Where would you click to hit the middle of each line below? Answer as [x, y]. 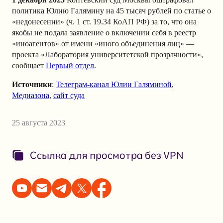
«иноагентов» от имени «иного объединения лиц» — [103, 44]
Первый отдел [70, 66]
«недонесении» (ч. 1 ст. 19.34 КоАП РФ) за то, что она [104, 22]
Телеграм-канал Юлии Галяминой [114, 85]
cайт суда [69, 96]
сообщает [29, 66]
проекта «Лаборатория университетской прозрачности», [108, 55]
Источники [32, 85]
